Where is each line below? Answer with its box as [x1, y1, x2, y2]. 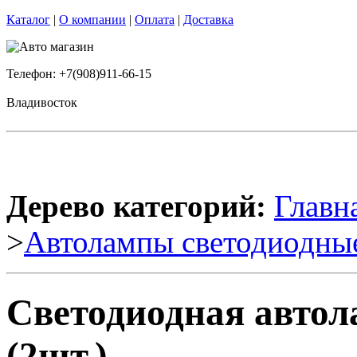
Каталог [6, 13, 50, 26]
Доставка [183, 13, 233, 26]
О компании [59, 13, 126, 26]
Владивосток [6, 96, 77, 109]
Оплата [135, 13, 175, 26]
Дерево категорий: [6, 189, 266, 223]
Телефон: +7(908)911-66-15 [6, 67, 151, 80]
